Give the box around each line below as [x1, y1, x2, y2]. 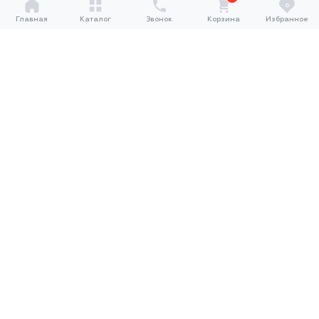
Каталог [80, 15, 112, 23]
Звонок [146, 15, 173, 23]
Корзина [206, 15, 240, 23]
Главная [16, 15, 48, 23]
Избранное [266, 15, 309, 23]
